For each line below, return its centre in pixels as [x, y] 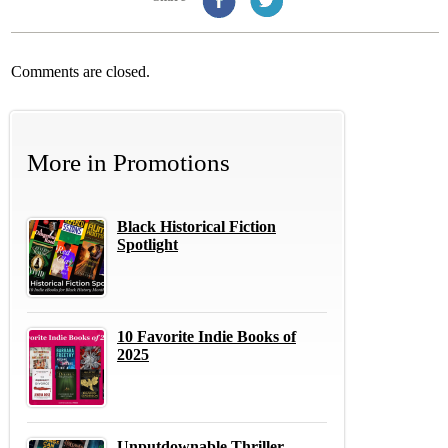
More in [67, 162]
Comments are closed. [80, 71]
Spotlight [147, 244]
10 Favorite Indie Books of [206, 336]
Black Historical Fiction [196, 226]
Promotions [168, 162]
